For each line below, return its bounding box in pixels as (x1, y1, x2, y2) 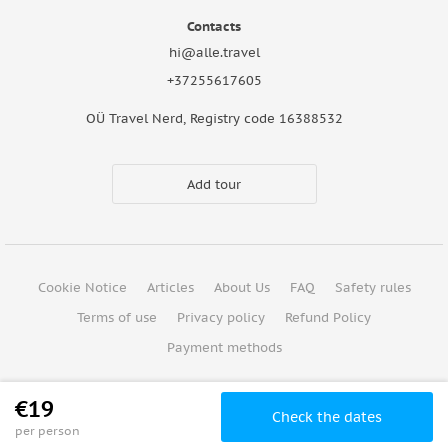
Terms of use (77, 309, 157, 327)
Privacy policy (177, 309, 265, 327)
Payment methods (166, 339, 282, 357)
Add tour (187, 176, 241, 194)
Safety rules (334, 279, 411, 297)
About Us (213, 279, 270, 297)
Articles (146, 279, 194, 297)
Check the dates (272, 408, 382, 426)
